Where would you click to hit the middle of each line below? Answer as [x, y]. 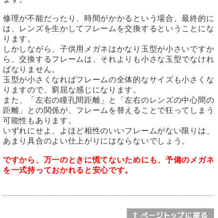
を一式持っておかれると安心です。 [68, 170]
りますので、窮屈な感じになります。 [72, 90]
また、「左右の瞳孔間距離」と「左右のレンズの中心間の [109, 100]
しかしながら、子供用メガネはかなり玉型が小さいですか [109, 49]
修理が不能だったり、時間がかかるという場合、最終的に [109, 18]
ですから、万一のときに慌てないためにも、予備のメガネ [109, 160]
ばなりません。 [31, 70]
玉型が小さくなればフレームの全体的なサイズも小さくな [109, 80]
